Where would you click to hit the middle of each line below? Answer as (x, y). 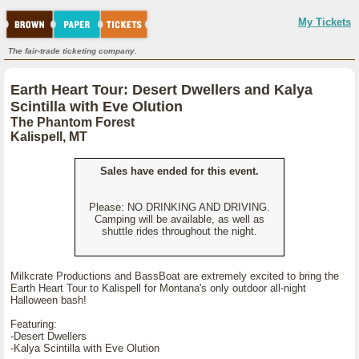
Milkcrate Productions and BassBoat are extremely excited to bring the (175, 276)
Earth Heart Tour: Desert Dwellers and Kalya (161, 90)
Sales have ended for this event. (179, 171)
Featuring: (34, 324)
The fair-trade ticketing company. (73, 51)
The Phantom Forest (73, 122)
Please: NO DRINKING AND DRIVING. (179, 207)
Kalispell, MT (49, 137)
